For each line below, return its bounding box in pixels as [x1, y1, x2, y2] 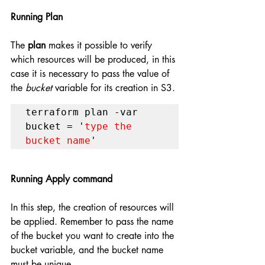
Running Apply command [11, 172, 112, 185]
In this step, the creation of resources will [11, 201, 177, 214]
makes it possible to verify [46, 38, 155, 51]
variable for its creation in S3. [52, 81, 175, 94]
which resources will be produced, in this [11, 53, 178, 66]
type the [85, 120, 132, 132]
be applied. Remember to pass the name [11, 215, 176, 228]
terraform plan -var [25, 106, 138, 118]
